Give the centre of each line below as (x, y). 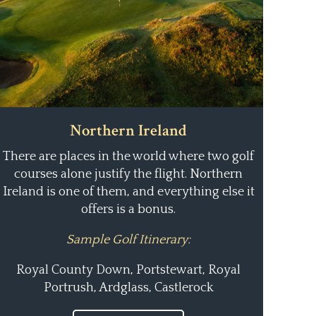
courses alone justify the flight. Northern (129, 174)
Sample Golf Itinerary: (129, 240)
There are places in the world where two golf (129, 157)
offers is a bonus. (129, 209)
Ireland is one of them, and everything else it (128, 192)
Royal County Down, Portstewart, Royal (129, 270)
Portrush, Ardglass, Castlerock (128, 288)
